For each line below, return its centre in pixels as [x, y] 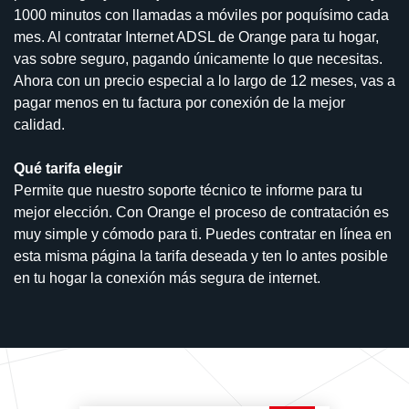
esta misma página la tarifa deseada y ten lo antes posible [201, 257]
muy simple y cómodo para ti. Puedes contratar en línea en [203, 235]
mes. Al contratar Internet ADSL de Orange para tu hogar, [196, 37]
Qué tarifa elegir [68, 169]
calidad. [39, 125]
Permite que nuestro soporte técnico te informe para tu [188, 191]
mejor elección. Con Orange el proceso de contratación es [201, 213]
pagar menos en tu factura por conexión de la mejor [179, 103]
